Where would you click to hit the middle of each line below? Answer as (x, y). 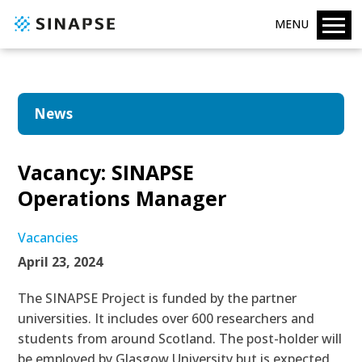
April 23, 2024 (61, 262)
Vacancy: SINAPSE (106, 172)
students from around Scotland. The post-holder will (180, 339)
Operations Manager (122, 198)
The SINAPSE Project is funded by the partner (158, 298)
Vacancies (48, 238)
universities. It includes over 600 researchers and (166, 318)
